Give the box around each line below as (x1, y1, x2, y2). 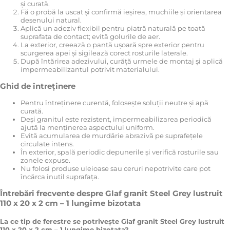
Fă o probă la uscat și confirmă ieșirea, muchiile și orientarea (21, 7, 222, 16)
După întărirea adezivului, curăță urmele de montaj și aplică (21, 56, 223, 65)
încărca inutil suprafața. (21, 172, 99, 181)
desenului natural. (21, 15, 82, 24)
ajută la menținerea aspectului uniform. (21, 123, 155, 132)
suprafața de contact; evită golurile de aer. (21, 32, 160, 41)
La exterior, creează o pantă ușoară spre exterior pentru (21, 40, 204, 49)
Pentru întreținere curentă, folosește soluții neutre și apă (21, 99, 208, 107)
